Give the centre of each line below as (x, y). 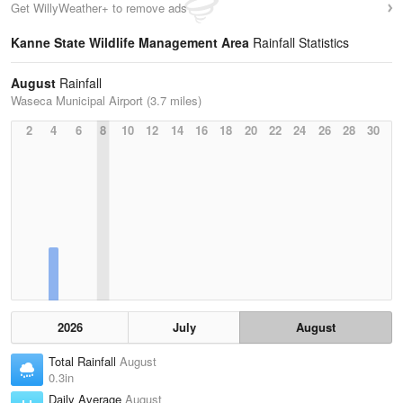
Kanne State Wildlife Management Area (130, 42)
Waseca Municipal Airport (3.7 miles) (106, 100)
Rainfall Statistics (299, 42)
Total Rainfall (84, 361)
